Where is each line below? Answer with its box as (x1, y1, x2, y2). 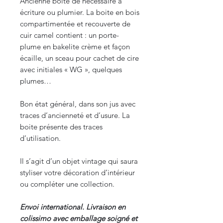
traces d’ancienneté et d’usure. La (20, 111, 130, 120)
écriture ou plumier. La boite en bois (20, 7, 139, 17)
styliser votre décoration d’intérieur (20, 168, 135, 178)
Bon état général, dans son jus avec (20, 99, 135, 109)
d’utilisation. (20, 133, 63, 143)
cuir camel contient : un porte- (20, 30, 119, 40)
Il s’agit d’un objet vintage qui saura (20, 156, 138, 166)
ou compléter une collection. (20, 179, 114, 189)
